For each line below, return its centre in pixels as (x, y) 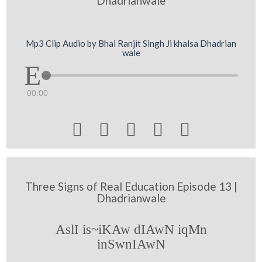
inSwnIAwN (131, 244)
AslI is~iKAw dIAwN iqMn (131, 229)
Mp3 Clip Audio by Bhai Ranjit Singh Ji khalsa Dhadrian (131, 43)
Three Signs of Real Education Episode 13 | (131, 186)
